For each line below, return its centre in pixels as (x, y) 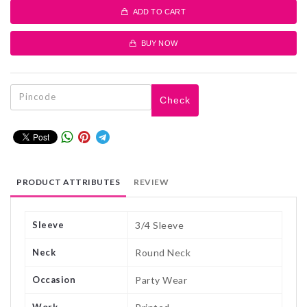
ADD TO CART (157, 11)
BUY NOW (157, 43)
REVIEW (151, 182)
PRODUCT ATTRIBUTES (68, 182)
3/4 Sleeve (159, 225)
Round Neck (163, 253)
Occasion (54, 280)
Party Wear (161, 280)
